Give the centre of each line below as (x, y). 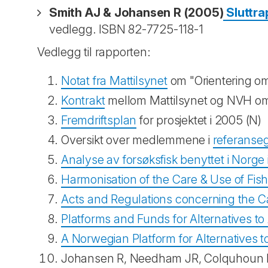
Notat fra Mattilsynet (114, 81)
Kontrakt (83, 100)
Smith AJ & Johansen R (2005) (136, 13)
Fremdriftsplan (99, 120)
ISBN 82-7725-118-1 (151, 29)
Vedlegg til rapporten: (94, 52)
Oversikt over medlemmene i (137, 140)
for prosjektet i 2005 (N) (200, 120)
